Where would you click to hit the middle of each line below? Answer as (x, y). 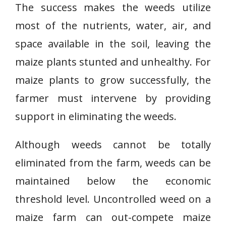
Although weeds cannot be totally (113, 145)
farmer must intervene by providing (113, 98)
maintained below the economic (113, 181)
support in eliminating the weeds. (96, 116)
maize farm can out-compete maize (113, 217)
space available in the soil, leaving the (113, 44)
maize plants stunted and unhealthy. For (113, 62)
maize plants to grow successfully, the (113, 80)
